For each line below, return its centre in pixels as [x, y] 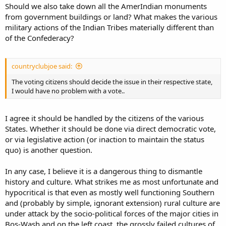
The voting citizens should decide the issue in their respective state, [112, 81]
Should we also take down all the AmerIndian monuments [106, 6]
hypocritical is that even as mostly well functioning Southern [110, 192]
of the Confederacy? [40, 38]
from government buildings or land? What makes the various [111, 17]
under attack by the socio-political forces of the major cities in [112, 213]
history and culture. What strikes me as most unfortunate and [112, 182]
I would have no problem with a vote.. [68, 91]
